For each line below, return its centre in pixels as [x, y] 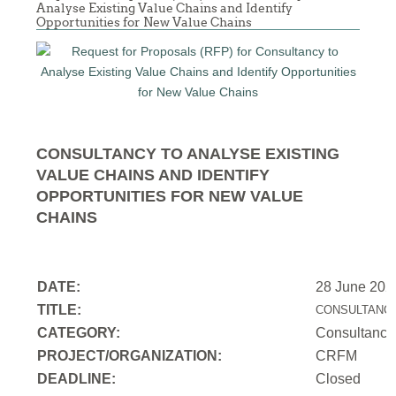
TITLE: [60, 310]
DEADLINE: [77, 379]
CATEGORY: [81, 333]
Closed [344, 379]
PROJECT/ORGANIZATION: [130, 356]
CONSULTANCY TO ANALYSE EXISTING [188, 154]
